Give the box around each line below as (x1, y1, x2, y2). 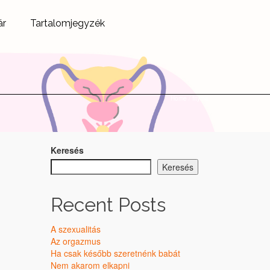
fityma (192, 94, 209, 102)
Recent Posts (50, 193, 166, 216)
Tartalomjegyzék (30, 17, 105, 29)
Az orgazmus (50, 235, 101, 247)
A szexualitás (50, 223, 101, 235)
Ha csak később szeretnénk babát (50, 247, 180, 259)
